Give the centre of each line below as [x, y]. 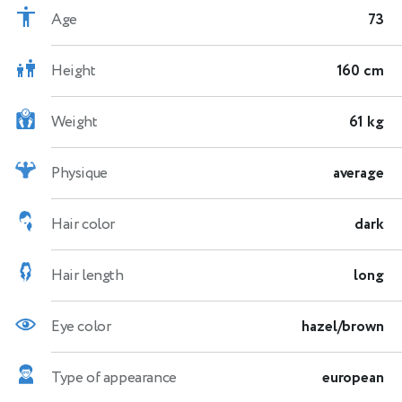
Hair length [87, 275]
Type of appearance [114, 377]
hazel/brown [343, 326]
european [353, 377]
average [358, 173]
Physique [79, 173]
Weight [74, 122]
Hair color [83, 224]
